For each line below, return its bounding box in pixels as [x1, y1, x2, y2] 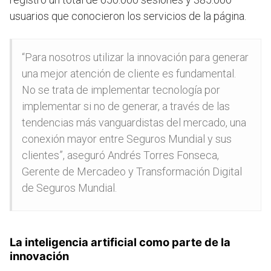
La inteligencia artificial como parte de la [10, 235, 230, 249]
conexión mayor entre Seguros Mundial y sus [22, 132, 232, 146]
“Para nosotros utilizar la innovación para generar [22, 51, 249, 64]
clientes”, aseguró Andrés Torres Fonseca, [22, 149, 219, 162]
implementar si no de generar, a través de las [22, 100, 230, 113]
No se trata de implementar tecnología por [22, 83, 220, 97]
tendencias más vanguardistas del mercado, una [22, 116, 246, 129]
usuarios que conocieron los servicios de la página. [10, 10, 246, 23]
